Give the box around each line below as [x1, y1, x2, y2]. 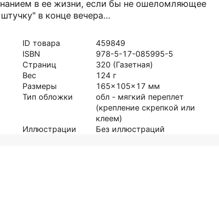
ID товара [22, 38, 60, 48]
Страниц [22, 60, 56, 69]
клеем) [96, 113, 122, 123]
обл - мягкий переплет [96, 92, 184, 102]
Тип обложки [22, 92, 73, 102]
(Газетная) [113, 60, 153, 69]
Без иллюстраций [96, 124, 165, 134]
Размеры [22, 81, 57, 91]
